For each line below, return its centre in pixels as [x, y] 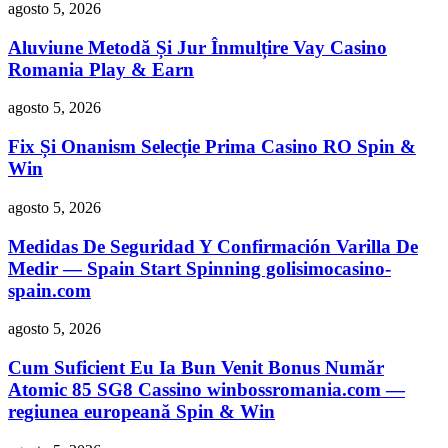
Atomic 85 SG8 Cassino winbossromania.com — [206, 390]
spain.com [49, 290]
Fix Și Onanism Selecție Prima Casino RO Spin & [212, 147]
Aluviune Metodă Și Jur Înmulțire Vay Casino [197, 47]
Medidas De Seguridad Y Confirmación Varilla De [213, 246]
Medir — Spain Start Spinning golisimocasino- [199, 268]
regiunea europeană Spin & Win [141, 412]
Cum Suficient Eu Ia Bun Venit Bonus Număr [196, 368]
